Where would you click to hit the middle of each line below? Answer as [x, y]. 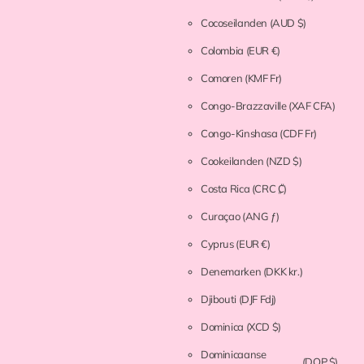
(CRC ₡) [269, 189]
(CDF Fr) [299, 134]
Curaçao [221, 217]
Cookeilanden [233, 161]
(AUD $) [288, 23]
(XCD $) [263, 327]
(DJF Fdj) [258, 299]
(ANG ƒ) [260, 217]
